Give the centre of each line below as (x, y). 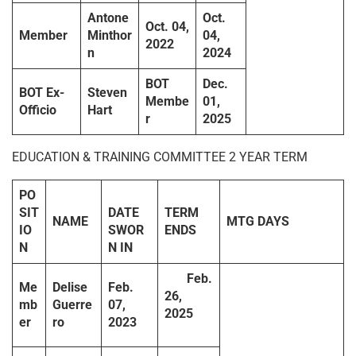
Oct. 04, (167, 27)
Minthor (110, 36)
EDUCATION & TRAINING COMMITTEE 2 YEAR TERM (160, 157)
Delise (70, 288)
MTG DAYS (258, 222)
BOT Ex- (42, 93)
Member (43, 36)
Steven (107, 93)
